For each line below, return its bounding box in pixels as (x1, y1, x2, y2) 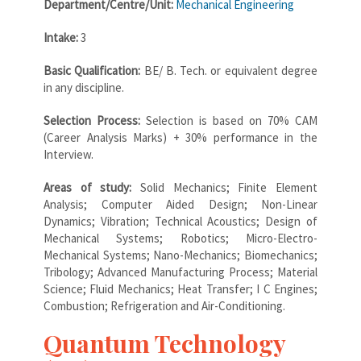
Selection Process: (44, 112, 140, 128)
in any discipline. (44, 79, 124, 95)
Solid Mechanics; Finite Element (140, 179, 317, 195)
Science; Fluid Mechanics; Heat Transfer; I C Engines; (44, 280, 317, 297)
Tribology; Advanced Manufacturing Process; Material (44, 263, 317, 280)
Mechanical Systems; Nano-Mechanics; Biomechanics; (44, 247, 317, 263)
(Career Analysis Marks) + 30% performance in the (44, 129, 317, 145)
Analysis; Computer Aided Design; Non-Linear (44, 196, 317, 212)
